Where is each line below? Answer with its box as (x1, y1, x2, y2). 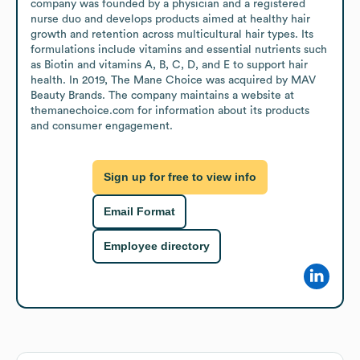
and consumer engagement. (31, 120, 173, 132)
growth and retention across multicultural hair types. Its (31, 28, 313, 40)
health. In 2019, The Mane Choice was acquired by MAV (31, 74, 316, 86)
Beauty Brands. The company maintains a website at (31, 89, 294, 101)
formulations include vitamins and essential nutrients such (31, 43, 327, 55)
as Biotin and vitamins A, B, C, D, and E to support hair (31, 59, 308, 71)
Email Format (104, 205, 175, 219)
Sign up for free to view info (104, 170, 256, 184)
